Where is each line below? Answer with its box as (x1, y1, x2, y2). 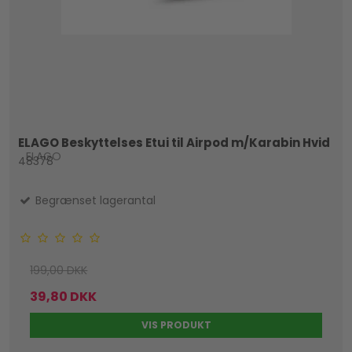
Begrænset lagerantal (32, 192, 156, 209)
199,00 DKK (30, 262, 88, 279)
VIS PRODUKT (141, 318, 211, 332)
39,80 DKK (30, 288, 97, 306)
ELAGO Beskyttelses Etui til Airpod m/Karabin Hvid (18, 134, 331, 151)
